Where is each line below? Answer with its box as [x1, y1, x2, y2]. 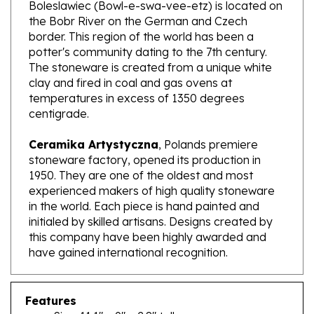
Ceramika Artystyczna [29, 117, 158, 132]
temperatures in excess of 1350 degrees [29, 71, 245, 86]
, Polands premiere [158, 117, 258, 132]
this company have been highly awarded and [29, 210, 266, 224]
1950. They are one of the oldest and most [29, 148, 253, 163]
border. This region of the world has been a [29, 9, 254, 24]
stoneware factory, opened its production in [29, 132, 261, 147]
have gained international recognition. [29, 225, 228, 240]
